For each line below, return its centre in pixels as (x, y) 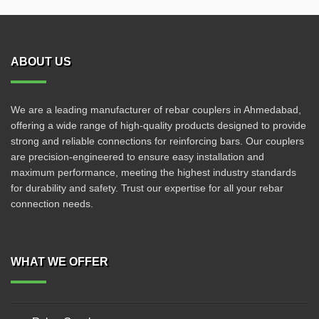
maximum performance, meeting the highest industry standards (153, 172)
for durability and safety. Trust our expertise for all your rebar (147, 188)
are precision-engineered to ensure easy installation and (137, 157)
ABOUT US (41, 62)
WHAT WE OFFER (59, 262)
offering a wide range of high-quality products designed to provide (158, 125)
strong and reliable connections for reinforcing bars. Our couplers (157, 141)
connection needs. (52, 204)
